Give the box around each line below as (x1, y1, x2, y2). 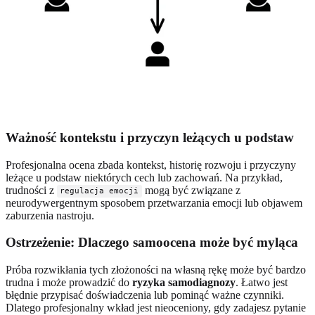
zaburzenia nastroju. (6, 209, 94, 221)
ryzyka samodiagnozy (132, 276, 236, 288)
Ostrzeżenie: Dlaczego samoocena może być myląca (6, 235, 298, 250)
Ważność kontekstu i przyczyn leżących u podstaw (6, 129, 294, 145)
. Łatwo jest (236, 276, 288, 288)
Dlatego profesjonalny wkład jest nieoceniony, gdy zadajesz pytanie (6, 301, 306, 314)
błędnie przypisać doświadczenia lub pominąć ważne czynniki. (6, 288, 284, 301)
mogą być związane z (141, 184, 240, 196)
